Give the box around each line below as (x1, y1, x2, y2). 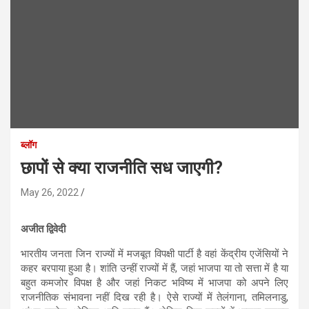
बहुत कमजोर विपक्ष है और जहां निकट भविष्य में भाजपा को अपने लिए (21, 276, 288, 289)
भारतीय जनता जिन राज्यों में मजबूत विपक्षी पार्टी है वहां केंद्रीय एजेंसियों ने (21, 247, 288, 260)
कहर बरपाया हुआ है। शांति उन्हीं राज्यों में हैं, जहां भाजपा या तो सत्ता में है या (21, 261, 288, 275)
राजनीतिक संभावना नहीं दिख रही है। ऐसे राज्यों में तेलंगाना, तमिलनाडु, (21, 290, 288, 303)
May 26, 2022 (21, 186, 79, 198)
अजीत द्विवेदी (21, 222, 66, 235)
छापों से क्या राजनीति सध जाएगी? (21, 157, 223, 178)
